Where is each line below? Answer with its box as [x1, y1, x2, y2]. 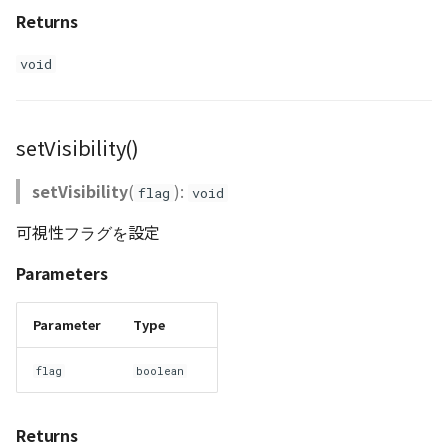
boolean [136, 364, 185, 378]
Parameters [16, 261, 108, 285]
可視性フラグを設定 [16, 220, 160, 244]
